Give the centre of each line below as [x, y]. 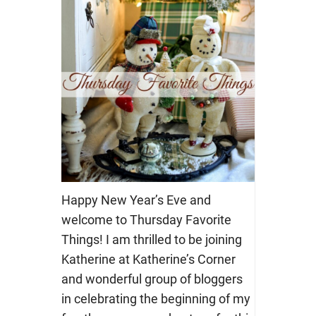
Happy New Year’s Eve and [136, 200]
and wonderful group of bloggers [152, 279]
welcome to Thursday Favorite [146, 219]
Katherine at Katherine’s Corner [148, 259]
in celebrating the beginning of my [156, 298]
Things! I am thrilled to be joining [151, 239]
